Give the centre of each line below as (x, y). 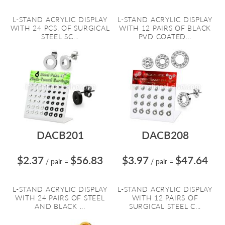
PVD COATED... (165, 36)
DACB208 (165, 135)
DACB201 (60, 135)
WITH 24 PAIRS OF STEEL (60, 198)
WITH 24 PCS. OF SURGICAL (60, 28)
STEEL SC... (60, 36)
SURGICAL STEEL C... (165, 206)
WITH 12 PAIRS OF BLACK (165, 28)
